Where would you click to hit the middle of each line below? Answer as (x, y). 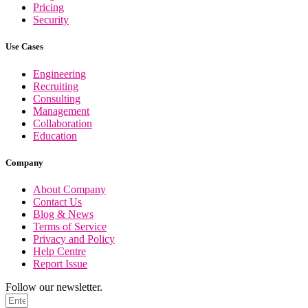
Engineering (59, 74)
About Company (69, 189)
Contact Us (57, 201)
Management (61, 111)
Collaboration (63, 123)
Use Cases (24, 47)
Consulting (57, 98)
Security (51, 20)
